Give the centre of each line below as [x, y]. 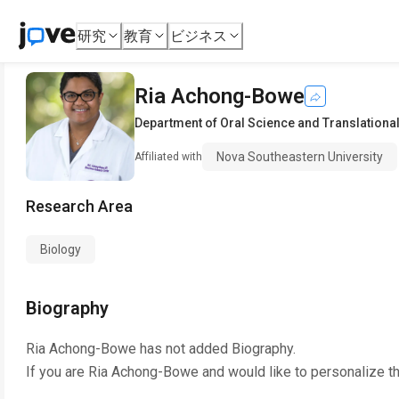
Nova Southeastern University [300, 157]
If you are [57, 372]
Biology [61, 249]
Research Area [79, 206]
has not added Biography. [216, 349]
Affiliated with [168, 157]
